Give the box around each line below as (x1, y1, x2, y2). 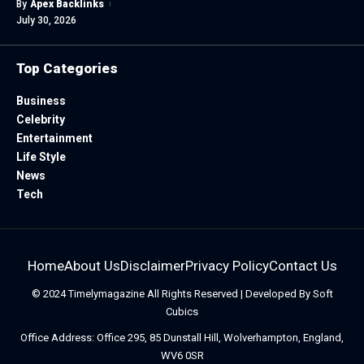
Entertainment (16, 132, 93, 145)
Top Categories (16, 60, 118, 77)
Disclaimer (119, 258, 185, 275)
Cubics (166, 305, 198, 318)
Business (16, 94, 66, 108)
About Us (63, 258, 120, 275)
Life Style (16, 150, 66, 164)
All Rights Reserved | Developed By (144, 288, 313, 301)
